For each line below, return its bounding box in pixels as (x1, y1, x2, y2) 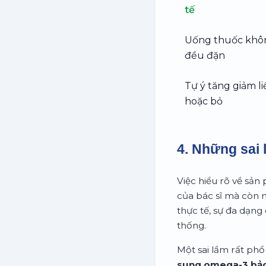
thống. (177, 219, 206, 231)
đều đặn (185, 49, 225, 61)
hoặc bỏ (185, 95, 223, 107)
